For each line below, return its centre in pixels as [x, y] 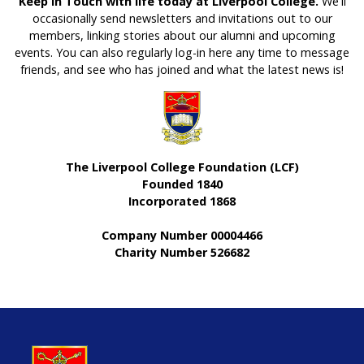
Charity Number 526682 [182, 252]
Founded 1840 [182, 184]
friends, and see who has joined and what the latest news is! [182, 70]
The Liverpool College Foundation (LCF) [182, 167]
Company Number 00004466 [182, 235]
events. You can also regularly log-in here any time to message [182, 53]
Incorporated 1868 [182, 201]
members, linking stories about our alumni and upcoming [182, 36]
